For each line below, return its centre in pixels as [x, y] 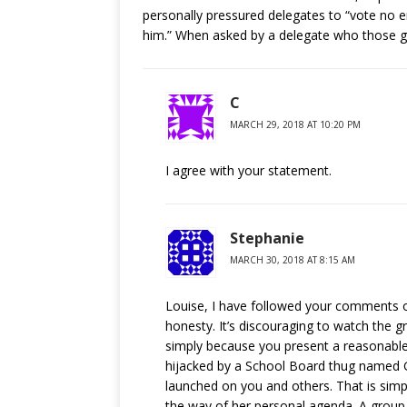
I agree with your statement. [248, 170]
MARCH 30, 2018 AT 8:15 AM [293, 260]
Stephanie [267, 238]
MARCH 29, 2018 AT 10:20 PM [295, 124]
